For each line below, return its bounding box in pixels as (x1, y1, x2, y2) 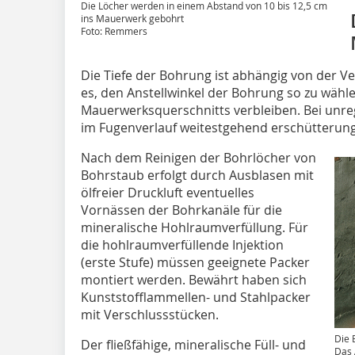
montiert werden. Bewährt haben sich (81, 271, 307, 289)
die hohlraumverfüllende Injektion (81, 236, 284, 254)
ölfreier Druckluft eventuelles (81, 184, 254, 202)
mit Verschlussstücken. (81, 306, 219, 324)
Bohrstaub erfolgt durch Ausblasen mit (81, 166, 314, 185)
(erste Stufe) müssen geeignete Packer (81, 254, 310, 272)
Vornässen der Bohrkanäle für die (81, 201, 282, 219)
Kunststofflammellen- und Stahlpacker (81, 288, 311, 307)
